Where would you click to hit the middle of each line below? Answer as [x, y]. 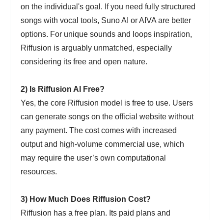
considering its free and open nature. [84, 62]
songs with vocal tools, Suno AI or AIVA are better [106, 21]
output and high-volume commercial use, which [102, 144]
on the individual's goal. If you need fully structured [108, 7]
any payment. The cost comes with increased [99, 131]
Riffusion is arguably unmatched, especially [96, 48]
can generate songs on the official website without [107, 117]
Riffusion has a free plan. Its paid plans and [96, 213]
